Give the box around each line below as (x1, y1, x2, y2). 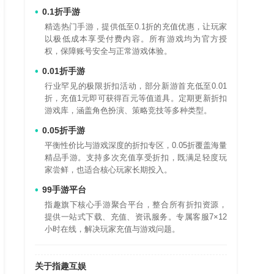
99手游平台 (42, 185, 86, 195)
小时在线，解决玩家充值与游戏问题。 (45, 224, 180, 234)
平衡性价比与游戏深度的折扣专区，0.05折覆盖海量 (45, 141, 227, 150)
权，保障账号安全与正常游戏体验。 (45, 46, 172, 56)
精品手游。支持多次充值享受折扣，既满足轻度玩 (45, 153, 227, 163)
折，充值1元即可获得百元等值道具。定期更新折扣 (45, 94, 227, 103)
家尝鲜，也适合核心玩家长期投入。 (45, 165, 172, 175)
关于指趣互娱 (35, 261, 86, 272)
